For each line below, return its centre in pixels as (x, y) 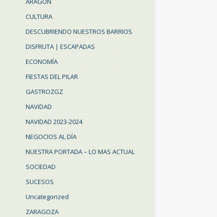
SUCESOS (39, 181)
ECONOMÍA (41, 61)
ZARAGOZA (42, 211)
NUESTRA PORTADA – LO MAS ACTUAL (80, 151)
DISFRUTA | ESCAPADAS (60, 46)
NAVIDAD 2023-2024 (54, 121)
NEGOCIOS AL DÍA (51, 136)
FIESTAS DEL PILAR (52, 76)
